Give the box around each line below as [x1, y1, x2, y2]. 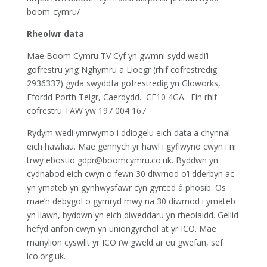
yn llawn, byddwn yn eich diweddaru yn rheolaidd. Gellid [26, 209, 238, 221]
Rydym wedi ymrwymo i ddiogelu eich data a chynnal [26, 127, 230, 138]
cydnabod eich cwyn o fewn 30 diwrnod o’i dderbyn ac [26, 168, 234, 179]
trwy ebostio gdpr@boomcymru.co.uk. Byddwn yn [26, 154, 218, 166]
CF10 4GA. [145, 91, 186, 103]
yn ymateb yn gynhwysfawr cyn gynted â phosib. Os [26, 182, 226, 193]
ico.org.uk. [26, 250, 66, 262]
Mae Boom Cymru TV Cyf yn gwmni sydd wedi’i [26, 50, 209, 61]
